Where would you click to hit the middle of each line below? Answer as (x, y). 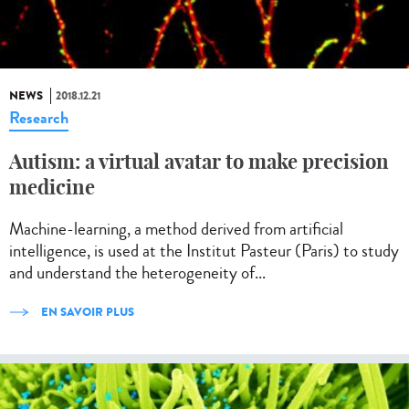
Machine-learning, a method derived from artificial (176, 228)
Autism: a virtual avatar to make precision (199, 161)
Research (39, 117)
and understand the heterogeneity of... (137, 272)
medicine (52, 187)
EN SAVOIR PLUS (86, 311)
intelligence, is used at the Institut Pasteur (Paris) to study (204, 250)
